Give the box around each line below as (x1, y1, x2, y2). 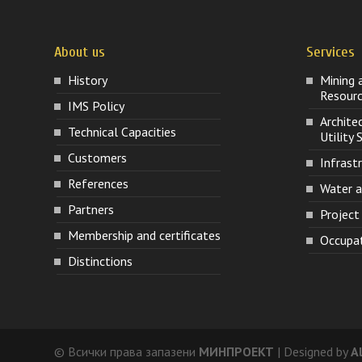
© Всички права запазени (54, 343, 200, 360)
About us (54, 43, 106, 61)
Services (305, 43, 355, 61)
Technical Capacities (68, 123, 177, 140)
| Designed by (274, 343, 351, 360)
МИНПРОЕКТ (199, 343, 275, 360)
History (68, 71, 108, 88)
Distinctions (68, 252, 133, 269)
